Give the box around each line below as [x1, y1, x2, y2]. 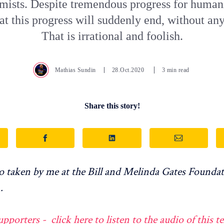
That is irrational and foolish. [41, 29, 183, 43]
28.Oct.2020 [111, 66, 146, 74]
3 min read [161, 66, 189, 74]
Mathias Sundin [54, 66, 96, 74]
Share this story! [84, 101, 140, 110]
